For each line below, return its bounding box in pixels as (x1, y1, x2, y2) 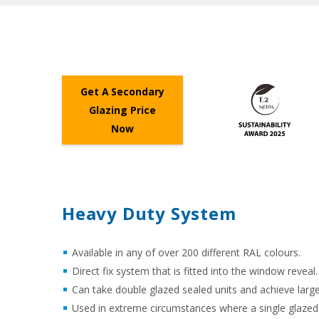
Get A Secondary (80, 84, 164, 98)
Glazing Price (89, 103, 156, 117)
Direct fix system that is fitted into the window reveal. (72, 263, 318, 278)
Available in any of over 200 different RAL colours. (72, 245, 300, 259)
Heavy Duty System (62, 201, 236, 225)
